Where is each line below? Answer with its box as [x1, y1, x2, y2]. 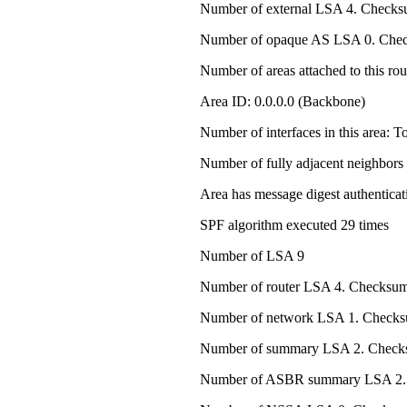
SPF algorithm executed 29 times [200, 216, 389, 233]
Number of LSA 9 [200, 247, 304, 263]
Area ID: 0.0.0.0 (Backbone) [200, 93, 365, 109]
